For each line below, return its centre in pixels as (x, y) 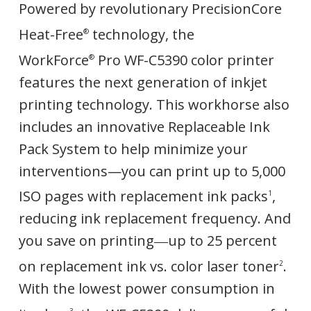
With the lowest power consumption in (146, 289)
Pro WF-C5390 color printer (184, 60)
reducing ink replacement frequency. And (154, 219)
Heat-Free (51, 35)
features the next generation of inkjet (143, 82)
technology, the (141, 35)
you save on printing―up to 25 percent (148, 241)
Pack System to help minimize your (133, 149)
